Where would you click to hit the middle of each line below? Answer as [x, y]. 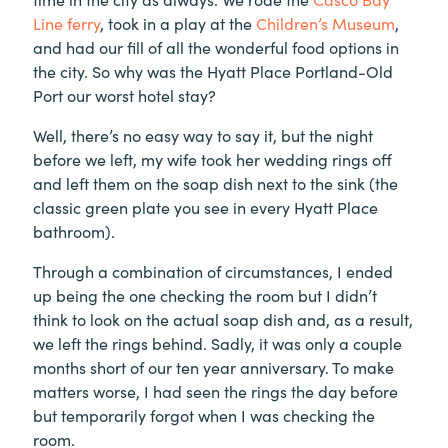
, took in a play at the [178, 22]
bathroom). [74, 230]
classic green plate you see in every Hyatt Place [205, 206]
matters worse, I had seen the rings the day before [215, 390]
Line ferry [66, 22]
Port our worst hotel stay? [124, 94]
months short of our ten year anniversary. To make [213, 366]
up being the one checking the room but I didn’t [205, 294]
